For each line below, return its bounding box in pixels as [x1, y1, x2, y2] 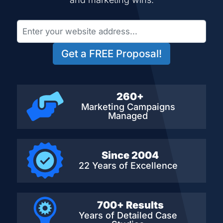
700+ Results [97, 199, 164, 211]
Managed [108, 111, 148, 121]
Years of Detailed [79, 210, 155, 221]
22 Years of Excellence [78, 160, 178, 171]
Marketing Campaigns [81, 102, 175, 112]
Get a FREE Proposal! [61, 47, 162, 60]
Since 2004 [102, 149, 159, 162]
